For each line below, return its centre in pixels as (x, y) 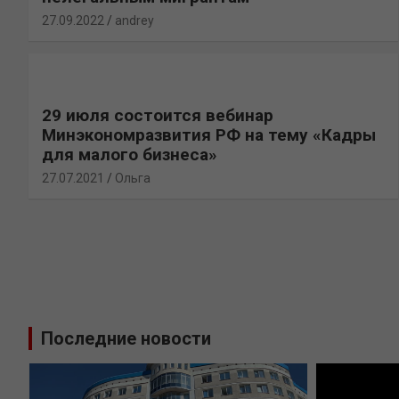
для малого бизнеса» (130, 154)
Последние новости (126, 338)
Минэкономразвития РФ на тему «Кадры (209, 134)
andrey (134, 20)
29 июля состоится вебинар (158, 115)
